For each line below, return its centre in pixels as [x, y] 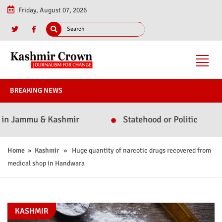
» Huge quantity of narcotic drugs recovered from [135, 151]
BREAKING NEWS [36, 91]
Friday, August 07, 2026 [53, 10]
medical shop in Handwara [46, 164]
